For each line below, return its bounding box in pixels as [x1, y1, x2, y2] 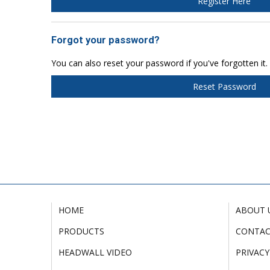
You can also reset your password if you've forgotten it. [51, 57, 268, 69]
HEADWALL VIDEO [58, 246, 132, 258]
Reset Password [192, 81, 256, 93]
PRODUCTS [58, 225, 104, 237]
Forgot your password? [51, 34, 160, 46]
